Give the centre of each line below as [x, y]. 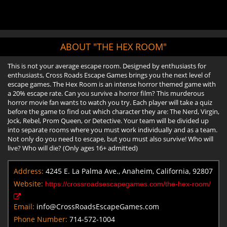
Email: [24, 206]
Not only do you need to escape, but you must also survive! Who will [110, 139]
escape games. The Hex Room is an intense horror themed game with [112, 84]
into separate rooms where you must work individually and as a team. [112, 129]
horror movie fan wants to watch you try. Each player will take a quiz [110, 102]
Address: [29, 171]
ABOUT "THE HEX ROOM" [113, 46]
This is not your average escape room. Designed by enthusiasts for [107, 66]
